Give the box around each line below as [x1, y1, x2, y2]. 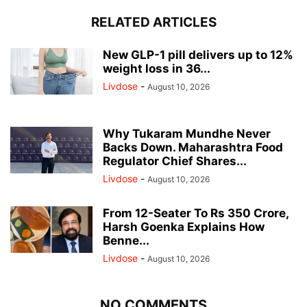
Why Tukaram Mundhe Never [103, 127, 271, 141]
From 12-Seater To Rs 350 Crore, [103, 206, 288, 221]
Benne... [103, 234, 149, 248]
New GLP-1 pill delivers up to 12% [103, 48, 293, 62]
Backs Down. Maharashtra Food [103, 140, 283, 155]
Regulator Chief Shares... [103, 154, 247, 169]
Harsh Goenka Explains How [103, 220, 265, 234]
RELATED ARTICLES [90, 14, 217, 31]
